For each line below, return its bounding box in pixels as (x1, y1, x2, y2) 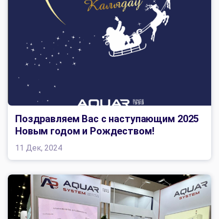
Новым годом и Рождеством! (15, 125, 154, 137)
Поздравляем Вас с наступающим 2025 (15, 113, 199, 125)
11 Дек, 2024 (15, 143, 62, 153)
